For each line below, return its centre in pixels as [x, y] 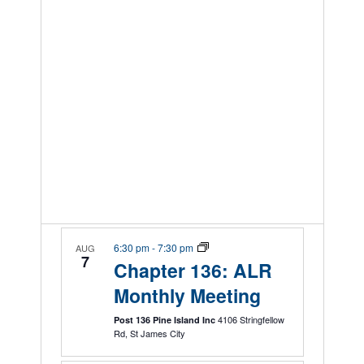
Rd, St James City [157, 333]
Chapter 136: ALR [193, 270]
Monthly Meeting [187, 295]
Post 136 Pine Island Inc [165, 320]
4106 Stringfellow [251, 319]
